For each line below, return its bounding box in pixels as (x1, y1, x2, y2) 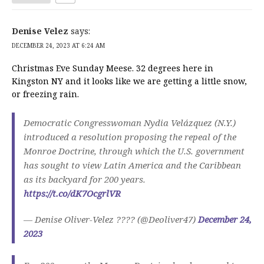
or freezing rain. (12, 88, 79, 100)
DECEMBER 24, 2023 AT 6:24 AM (12, 41, 105, 49)
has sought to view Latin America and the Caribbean (24, 159, 241, 171)
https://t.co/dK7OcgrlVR (24, 187, 121, 199)
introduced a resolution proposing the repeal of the (24, 130, 236, 143)
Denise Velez (12, 25, 68, 37)
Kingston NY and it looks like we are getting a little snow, (12, 75, 247, 87)
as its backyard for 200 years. (24, 173, 146, 185)
